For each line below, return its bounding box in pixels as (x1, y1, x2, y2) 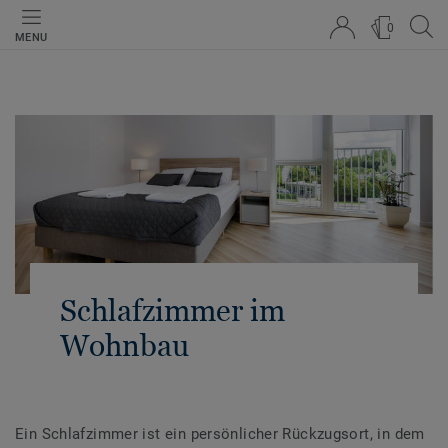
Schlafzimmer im (60, 292, 285, 328)
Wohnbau (60, 327, 189, 363)
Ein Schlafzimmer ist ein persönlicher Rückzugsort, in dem (15, 424, 425, 443)
